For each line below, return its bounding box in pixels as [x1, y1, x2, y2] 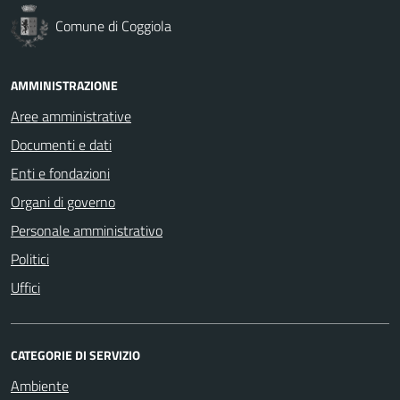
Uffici [11, 276, 40, 298]
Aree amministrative [11, 104, 131, 127]
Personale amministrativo [11, 219, 162, 241]
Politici [11, 247, 49, 270]
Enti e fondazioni [11, 162, 110, 184]
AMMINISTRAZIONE [11, 75, 118, 95]
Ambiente [11, 374, 69, 396]
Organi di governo [11, 190, 115, 212]
